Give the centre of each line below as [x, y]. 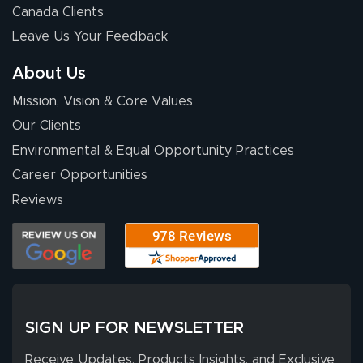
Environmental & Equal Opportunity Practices [153, 150]
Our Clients [47, 126]
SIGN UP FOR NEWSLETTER [135, 328]
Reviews [38, 200]
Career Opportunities [80, 175]
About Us [49, 74]
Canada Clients [58, 12]
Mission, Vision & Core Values [102, 102]
